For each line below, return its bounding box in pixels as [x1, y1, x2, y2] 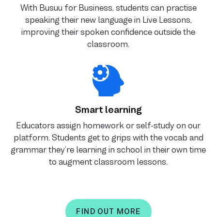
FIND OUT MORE [76, 207, 141, 216]
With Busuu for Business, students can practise [20, 3, 197, 13]
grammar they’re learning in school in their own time [11, 145, 206, 155]
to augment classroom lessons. [49, 157, 168, 167]
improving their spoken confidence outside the [21, 27, 196, 37]
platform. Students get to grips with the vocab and [13, 133, 203, 143]
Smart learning [75, 105, 142, 115]
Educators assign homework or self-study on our [16, 121, 201, 131]
